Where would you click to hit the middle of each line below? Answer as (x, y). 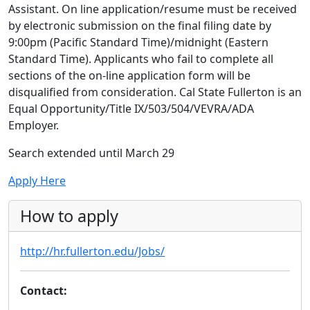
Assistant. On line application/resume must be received (153, 9)
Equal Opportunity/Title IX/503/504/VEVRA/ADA (131, 109)
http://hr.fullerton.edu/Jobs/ (92, 252)
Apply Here (37, 181)
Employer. (34, 126)
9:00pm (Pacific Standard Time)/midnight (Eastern (138, 43)
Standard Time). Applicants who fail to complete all (141, 59)
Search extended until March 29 (91, 153)
